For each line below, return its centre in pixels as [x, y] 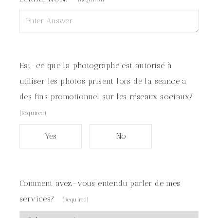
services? [37, 199]
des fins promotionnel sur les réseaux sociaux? [106, 97]
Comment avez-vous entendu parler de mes [100, 183]
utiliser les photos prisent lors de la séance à [103, 81]
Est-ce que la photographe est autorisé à [96, 65]
